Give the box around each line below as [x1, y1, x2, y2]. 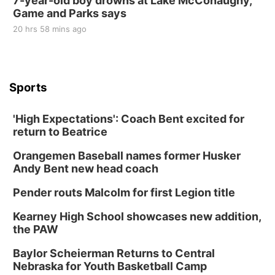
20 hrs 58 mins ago [13, 24, 87, 34]
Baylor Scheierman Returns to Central [13, 247, 215, 260]
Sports [9, 80, 47, 95]
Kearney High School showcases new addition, [13, 210, 261, 223]
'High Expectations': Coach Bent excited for [13, 112, 244, 125]
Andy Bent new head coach [13, 162, 158, 175]
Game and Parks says [13, 7, 126, 20]
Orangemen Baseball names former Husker [13, 149, 241, 162]
